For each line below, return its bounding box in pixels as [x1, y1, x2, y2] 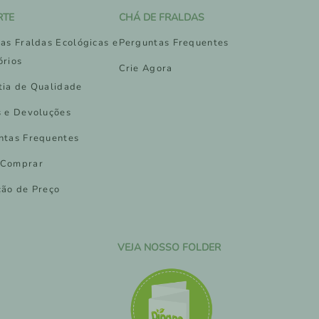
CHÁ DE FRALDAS [118, 11, 204, 25]
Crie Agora [118, 62, 173, 75]
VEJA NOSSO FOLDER [117, 241, 221, 255]
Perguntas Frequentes [118, 36, 229, 50]
